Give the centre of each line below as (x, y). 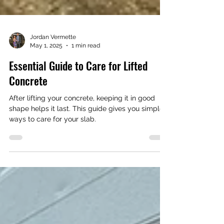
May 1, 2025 (46, 69)
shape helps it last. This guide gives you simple (86, 132)
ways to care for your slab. (52, 143)
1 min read (86, 69)
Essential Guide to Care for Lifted (78, 89)
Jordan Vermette (53, 61)
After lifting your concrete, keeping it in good (82, 122)
